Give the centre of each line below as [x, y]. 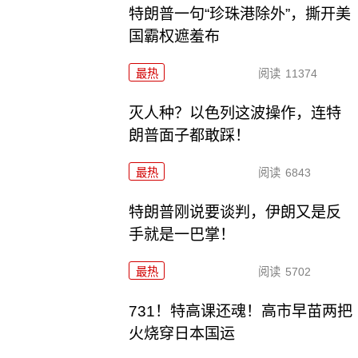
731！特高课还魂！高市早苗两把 [241, 312]
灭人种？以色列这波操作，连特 [235, 113]
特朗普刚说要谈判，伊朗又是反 [235, 213]
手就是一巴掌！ [182, 235]
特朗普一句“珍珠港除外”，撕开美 [240, 14]
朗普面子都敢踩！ [190, 136]
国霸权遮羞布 [175, 37]
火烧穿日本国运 [182, 334]
